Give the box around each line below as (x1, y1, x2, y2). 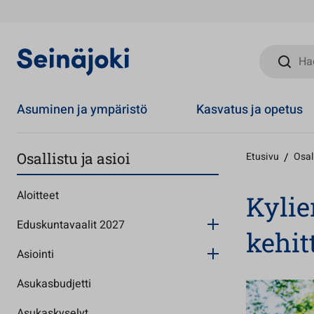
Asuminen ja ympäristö (17, 100, 147, 119)
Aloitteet (17, 187, 59, 204)
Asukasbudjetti (17, 275, 91, 292)
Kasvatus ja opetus (196, 100, 303, 119)
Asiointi (17, 246, 54, 263)
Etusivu (246, 149, 279, 164)
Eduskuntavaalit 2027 (17, 217, 125, 233)
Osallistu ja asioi (17, 149, 130, 168)
